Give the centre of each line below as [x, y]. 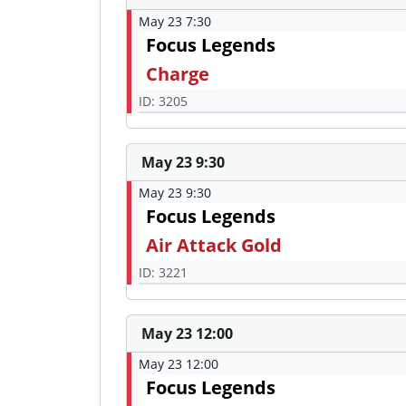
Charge [178, 74]
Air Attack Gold [214, 246]
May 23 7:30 [175, 22]
